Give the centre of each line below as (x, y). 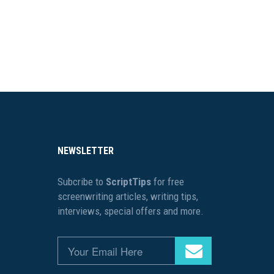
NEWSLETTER (85, 151)
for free (167, 182)
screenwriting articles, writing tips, (128, 196)
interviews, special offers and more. (130, 211)
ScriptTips (128, 182)
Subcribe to (81, 182)
